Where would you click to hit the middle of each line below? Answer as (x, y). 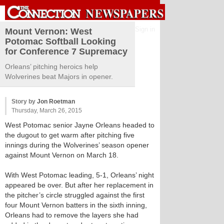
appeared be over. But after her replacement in (79, 185)
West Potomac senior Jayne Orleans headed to (80, 125)
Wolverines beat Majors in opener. (59, 76)
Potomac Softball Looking (60, 41)
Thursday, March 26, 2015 (47, 110)
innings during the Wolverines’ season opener (77, 145)
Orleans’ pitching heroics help (51, 66)
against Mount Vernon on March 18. (62, 155)
